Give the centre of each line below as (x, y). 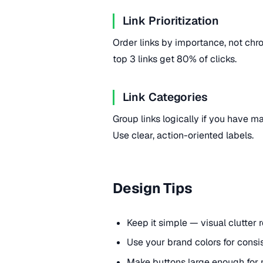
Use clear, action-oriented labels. (183, 135)
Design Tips (153, 188)
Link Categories (165, 97)
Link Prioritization (171, 21)
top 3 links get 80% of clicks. (175, 59)
